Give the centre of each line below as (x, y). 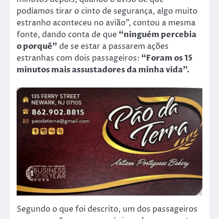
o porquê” (37, 46)
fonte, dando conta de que (68, 34)
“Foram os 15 (167, 58)
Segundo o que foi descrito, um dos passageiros (107, 209)
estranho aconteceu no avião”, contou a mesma (106, 23)
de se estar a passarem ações (113, 46)
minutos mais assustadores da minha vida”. (103, 70)
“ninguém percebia (158, 34)
